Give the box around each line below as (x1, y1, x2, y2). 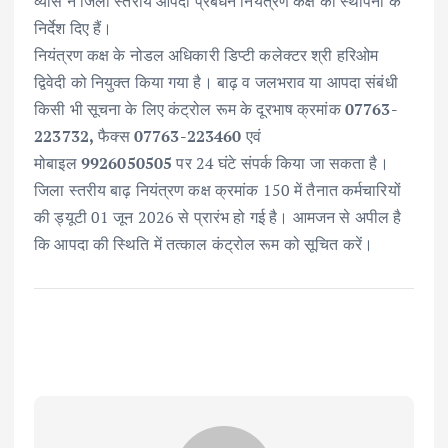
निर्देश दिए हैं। (34, 16, 113, 39)
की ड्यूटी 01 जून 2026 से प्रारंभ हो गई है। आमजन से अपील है (34, 205, 402, 228)
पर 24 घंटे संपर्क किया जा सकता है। (172, 151, 389, 174)
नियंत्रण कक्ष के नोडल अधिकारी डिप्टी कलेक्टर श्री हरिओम (34, 43, 379, 66)
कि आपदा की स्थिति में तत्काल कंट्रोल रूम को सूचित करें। (34, 232, 374, 255)
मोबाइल (34, 151, 81, 174)
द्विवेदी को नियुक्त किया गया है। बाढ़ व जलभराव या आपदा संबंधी (34, 70, 398, 93)
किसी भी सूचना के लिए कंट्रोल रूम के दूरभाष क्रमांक (34, 97, 345, 120)
